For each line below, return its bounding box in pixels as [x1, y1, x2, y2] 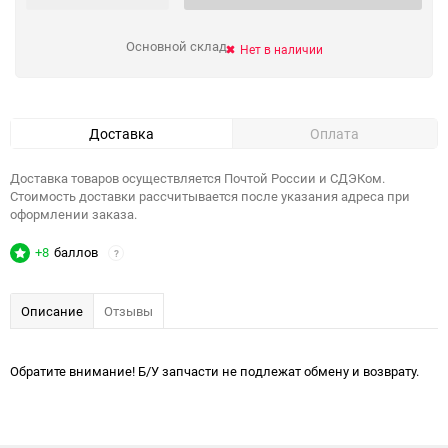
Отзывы [104, 302, 153, 320]
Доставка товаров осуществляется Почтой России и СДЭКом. [10, 169, 385, 187]
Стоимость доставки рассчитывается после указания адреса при [10, 187, 410, 205]
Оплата [310, 124, 360, 143]
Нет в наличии [239, 40, 323, 57]
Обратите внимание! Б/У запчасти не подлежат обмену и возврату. [10, 362, 419, 380]
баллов [54, 243, 98, 261]
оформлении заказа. [10, 205, 137, 223]
